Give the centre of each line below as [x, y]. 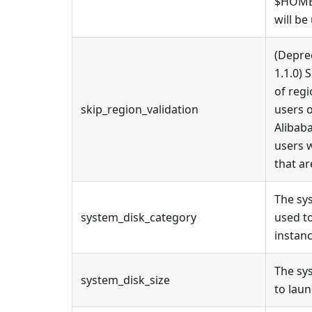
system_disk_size [125, 280]
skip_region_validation [140, 109]
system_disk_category [139, 217]
